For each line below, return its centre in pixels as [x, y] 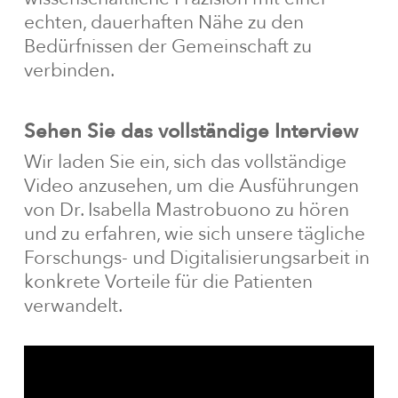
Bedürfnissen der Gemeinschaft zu [167, 47]
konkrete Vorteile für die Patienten [168, 282]
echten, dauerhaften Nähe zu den [163, 23]
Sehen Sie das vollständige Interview [191, 131]
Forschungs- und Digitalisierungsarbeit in [196, 258]
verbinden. [69, 71]
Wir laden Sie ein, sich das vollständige [185, 162]
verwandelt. [73, 306]
